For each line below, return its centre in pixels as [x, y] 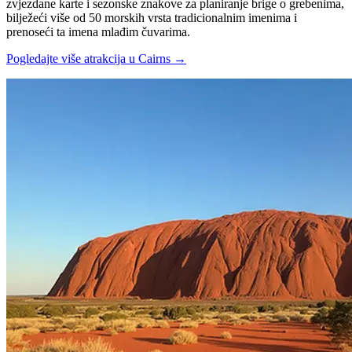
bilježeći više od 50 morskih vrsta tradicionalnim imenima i [152, 17]
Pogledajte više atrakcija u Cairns [88, 58]
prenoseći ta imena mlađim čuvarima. [98, 31]
